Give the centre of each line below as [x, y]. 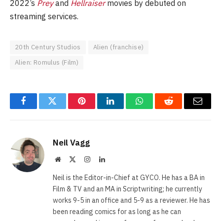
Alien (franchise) [118, 47]
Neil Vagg [71, 143]
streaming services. [44, 17]
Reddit [180, 108]
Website [71, 159]
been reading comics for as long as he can [117, 212]
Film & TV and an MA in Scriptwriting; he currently [128, 189]
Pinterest [96, 108]
